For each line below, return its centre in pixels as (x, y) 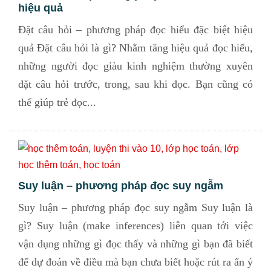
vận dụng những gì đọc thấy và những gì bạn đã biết (135, 244)
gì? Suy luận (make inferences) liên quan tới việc (135, 226)
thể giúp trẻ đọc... (57, 102)
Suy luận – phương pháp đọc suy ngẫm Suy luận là (135, 207)
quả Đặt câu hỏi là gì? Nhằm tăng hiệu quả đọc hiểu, (135, 48)
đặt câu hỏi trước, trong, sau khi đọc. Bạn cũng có (135, 84)
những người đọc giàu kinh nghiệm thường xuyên (135, 66)
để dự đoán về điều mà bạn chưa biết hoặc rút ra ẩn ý (135, 262)
